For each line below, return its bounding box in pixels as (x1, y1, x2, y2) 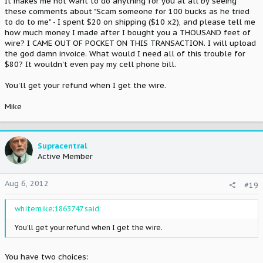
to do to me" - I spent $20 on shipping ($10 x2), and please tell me (5, 17, 255, 27)
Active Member (38, 151, 93, 161)
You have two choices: (5, 252, 89, 262)
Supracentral (38, 141, 87, 151)
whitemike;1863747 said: (15, 204, 101, 213)
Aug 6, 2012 (5, 178, 49, 188)
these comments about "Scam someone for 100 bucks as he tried (5, 6, 249, 16)
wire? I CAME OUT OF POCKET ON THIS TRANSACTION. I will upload (5, 38, 256, 48)
